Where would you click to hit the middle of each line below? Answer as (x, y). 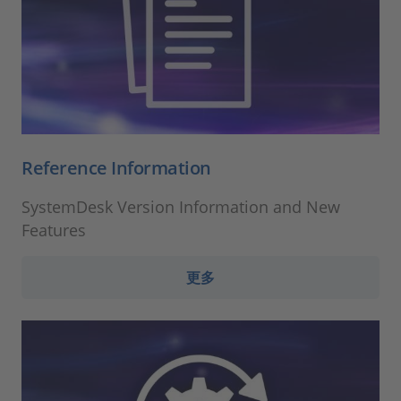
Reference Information (116, 167)
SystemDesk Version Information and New (181, 206)
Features (54, 230)
